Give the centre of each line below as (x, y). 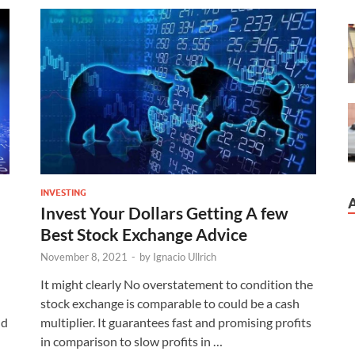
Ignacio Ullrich (185, 256)
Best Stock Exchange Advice (144, 234)
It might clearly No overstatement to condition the (177, 284)
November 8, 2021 (84, 256)
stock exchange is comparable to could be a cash (170, 303)
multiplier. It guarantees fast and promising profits (176, 322)
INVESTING (63, 192)
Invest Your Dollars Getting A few (164, 212)
